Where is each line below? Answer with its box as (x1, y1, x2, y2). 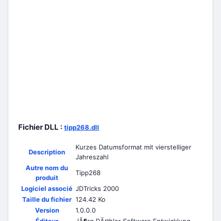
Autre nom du (26, 164, 68, 172)
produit (36, 174, 58, 182)
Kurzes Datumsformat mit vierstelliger (75, 143, 191, 151)
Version (35, 206, 59, 214)
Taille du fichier (22, 195, 72, 203)
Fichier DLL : (18, 122, 62, 132)
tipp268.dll (64, 123, 99, 131)
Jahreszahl (75, 153, 109, 161)
